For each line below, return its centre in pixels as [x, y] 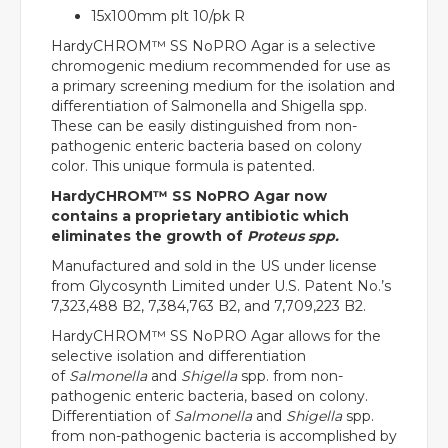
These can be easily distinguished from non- [204, 126]
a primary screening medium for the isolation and [223, 86]
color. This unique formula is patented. [183, 166]
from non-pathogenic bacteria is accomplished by [224, 436]
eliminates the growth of [149, 236]
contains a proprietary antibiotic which [200, 216]
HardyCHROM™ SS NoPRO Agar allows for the [216, 336]
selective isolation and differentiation [178, 356]
